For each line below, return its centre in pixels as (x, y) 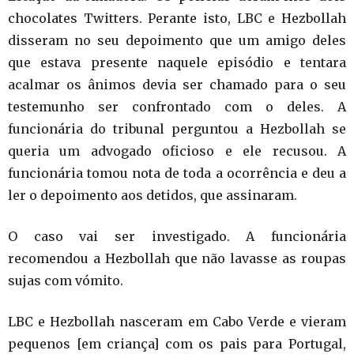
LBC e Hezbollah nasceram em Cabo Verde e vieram (177, 322)
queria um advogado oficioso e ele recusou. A (177, 151)
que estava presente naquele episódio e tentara (177, 62)
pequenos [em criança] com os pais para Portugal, (177, 344)
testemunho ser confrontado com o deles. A (177, 107)
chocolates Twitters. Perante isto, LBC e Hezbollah (177, 18)
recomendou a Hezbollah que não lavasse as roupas (177, 258)
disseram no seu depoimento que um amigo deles (177, 40)
